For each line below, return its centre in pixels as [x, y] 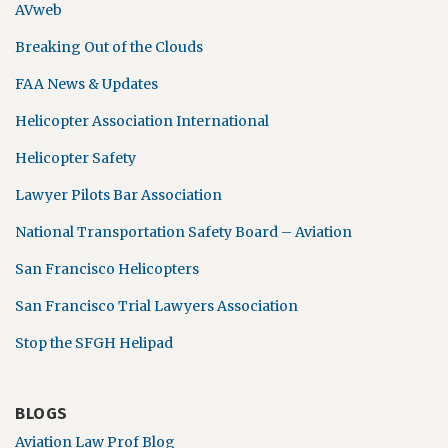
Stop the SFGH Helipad [94, 343]
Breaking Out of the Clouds [109, 47]
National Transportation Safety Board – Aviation [183, 232]
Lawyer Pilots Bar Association [118, 195]
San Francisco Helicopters [107, 269]
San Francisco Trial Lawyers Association [156, 306]
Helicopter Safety [75, 158]
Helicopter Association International [142, 121]
